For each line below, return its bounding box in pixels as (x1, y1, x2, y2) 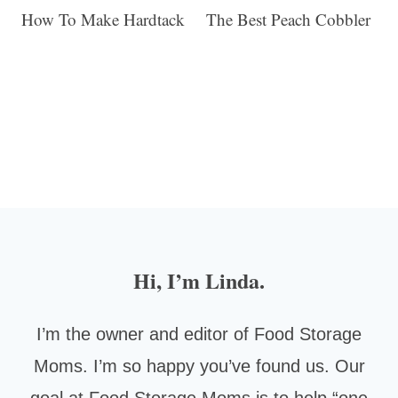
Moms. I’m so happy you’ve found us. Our (33, 355, 365, 376)
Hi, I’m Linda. (133, 264, 265, 296)
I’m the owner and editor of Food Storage (36, 323, 362, 344)
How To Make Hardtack (21, 7, 185, 30)
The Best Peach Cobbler (205, 7, 370, 30)
